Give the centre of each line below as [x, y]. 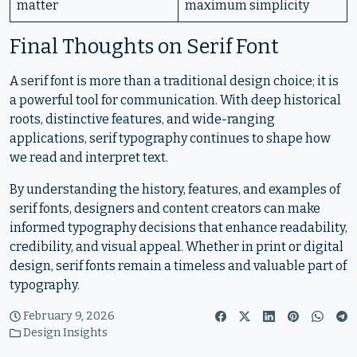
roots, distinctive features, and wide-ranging [142, 119]
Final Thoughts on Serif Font [144, 47]
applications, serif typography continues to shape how [170, 138]
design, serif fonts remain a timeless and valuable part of [178, 266]
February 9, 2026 [69, 316]
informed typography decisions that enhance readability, [178, 228]
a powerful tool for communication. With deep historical [175, 100]
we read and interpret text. [89, 157]
